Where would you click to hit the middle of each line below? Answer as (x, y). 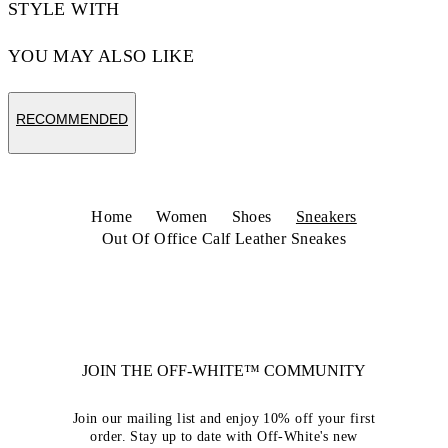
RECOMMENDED (72, 119)
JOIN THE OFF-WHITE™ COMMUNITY (224, 371)
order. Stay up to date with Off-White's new (224, 437)
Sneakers (326, 217)
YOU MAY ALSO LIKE (101, 56)
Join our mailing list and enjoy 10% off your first (223, 419)
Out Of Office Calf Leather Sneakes (224, 239)
